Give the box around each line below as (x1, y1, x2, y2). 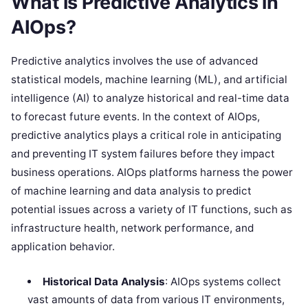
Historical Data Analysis (42, 274, 165, 288)
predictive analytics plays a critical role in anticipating (11, 128, 281, 142)
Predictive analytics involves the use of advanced (11, 54, 258, 67)
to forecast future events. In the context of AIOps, (11, 109, 260, 123)
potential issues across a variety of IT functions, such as (11, 202, 292, 216)
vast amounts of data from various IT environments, (27, 292, 285, 306)
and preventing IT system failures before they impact (11, 146, 275, 160)
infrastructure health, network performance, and (11, 221, 254, 234)
